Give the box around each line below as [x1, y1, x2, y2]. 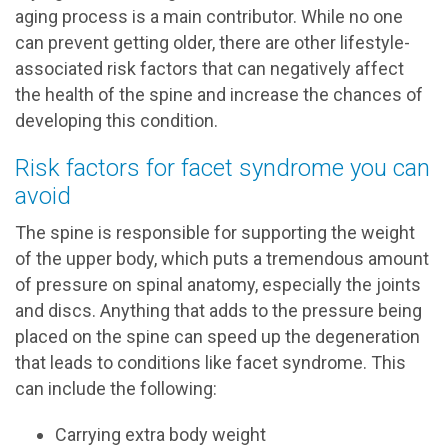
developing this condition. [15, 110, 218, 131]
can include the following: [15, 378, 217, 399]
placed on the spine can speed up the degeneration [15, 326, 420, 347]
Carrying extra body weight [55, 424, 266, 445]
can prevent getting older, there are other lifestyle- [15, 32, 410, 53]
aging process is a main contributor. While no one [15, 6, 403, 27]
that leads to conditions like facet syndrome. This [15, 352, 406, 373]
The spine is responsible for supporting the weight [15, 222, 415, 243]
